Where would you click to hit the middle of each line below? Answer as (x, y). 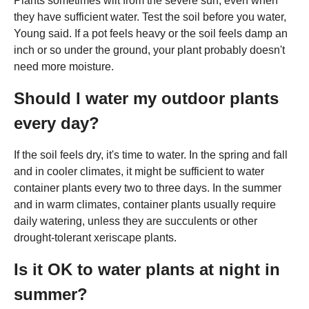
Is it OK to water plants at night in (147, 269)
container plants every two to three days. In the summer (148, 188)
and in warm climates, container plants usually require (145, 204)
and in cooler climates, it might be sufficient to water (139, 171)
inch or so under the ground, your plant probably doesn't (149, 50)
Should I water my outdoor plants (146, 98)
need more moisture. (64, 66)
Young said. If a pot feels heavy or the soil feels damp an (151, 33)
